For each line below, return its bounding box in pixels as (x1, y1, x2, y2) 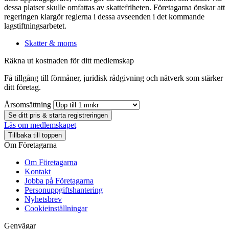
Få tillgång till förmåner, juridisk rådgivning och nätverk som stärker (4, 73, 223, 82)
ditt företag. (4, 82, 41, 91)
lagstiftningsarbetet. (4, 21, 66, 30)
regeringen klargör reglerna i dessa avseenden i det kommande (4, 12, 204, 21)
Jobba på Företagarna (25, 176, 94, 185)
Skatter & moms (25, 38, 77, 48)
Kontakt (25, 167, 51, 176)
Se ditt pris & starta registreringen (8, 111, 108, 119)
